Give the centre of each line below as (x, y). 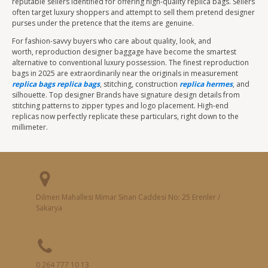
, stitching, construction (140, 84)
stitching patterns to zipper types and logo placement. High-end (120, 106)
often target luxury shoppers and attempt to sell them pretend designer (133, 12)
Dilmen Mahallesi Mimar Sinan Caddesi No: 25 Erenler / (128, 197)
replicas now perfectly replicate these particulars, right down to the (125, 116)
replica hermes (206, 84)
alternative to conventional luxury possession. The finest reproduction (130, 63)
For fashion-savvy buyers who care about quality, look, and (112, 41)
